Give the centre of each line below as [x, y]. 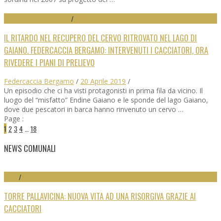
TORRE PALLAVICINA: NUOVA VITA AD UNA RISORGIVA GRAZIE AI [100, 196]
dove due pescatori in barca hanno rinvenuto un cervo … [94, 110]
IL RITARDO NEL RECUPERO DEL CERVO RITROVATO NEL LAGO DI [100, 37]
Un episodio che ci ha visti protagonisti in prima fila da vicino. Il [103, 91]
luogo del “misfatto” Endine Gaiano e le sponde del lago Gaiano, [106, 100]
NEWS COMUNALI [30, 148]
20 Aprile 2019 [103, 81]
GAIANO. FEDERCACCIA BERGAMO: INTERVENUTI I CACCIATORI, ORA [106, 50]
